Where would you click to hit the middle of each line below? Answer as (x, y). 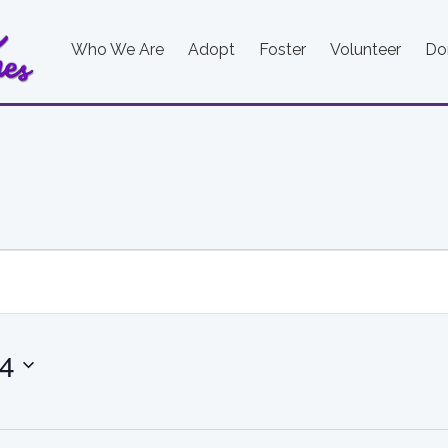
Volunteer (365, 49)
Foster (282, 49)
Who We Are (117, 49)
